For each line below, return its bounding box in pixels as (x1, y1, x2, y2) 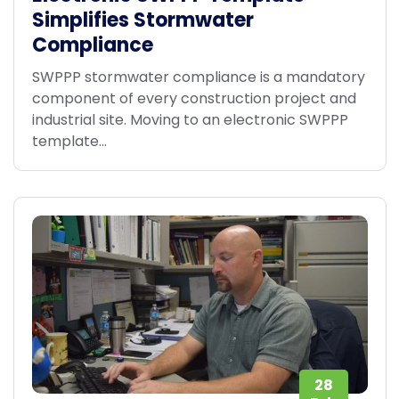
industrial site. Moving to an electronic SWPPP (31, 110, 348, 131)
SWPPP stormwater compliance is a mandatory (31, 67, 365, 88)
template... (31, 131, 107, 152)
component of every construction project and (31, 88, 356, 110)
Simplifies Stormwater (31, 5, 254, 34)
